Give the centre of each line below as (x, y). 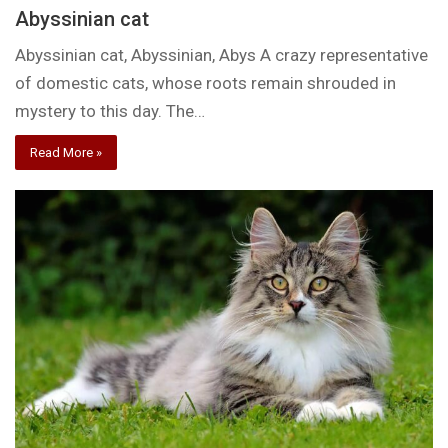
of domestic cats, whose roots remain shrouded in (206, 82)
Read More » (66, 152)
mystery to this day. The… (110, 110)
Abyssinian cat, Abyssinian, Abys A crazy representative (222, 54)
